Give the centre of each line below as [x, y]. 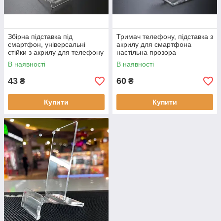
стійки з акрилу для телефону [56, 52]
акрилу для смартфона [154, 44]
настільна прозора [146, 52]
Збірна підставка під [40, 37]
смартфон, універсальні [47, 44]
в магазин [24, 60]
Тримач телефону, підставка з [165, 37]
